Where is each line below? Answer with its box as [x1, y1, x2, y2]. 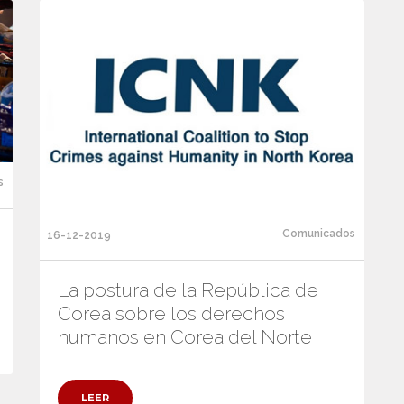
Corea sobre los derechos [58, 301, 285, 325]
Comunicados [282, 226, 355, 240]
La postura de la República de [58, 278, 318, 301]
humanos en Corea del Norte [58, 325, 312, 348]
